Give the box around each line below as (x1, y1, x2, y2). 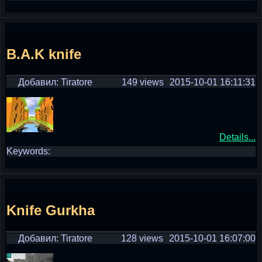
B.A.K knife (6, 46, 81, 62)
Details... (219, 132, 256, 142)
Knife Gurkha (6, 202, 95, 218)
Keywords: (6, 146, 50, 156)
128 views (121, 233, 163, 243)
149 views (122, 77, 164, 87)
